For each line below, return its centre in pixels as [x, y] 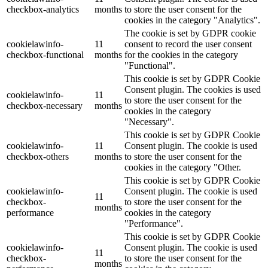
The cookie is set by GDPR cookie [190, 33]
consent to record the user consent [188, 44]
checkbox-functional [45, 54]
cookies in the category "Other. [183, 167]
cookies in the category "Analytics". [192, 20]
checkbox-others [38, 156]
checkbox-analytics [43, 9]
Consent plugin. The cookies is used [193, 89]
